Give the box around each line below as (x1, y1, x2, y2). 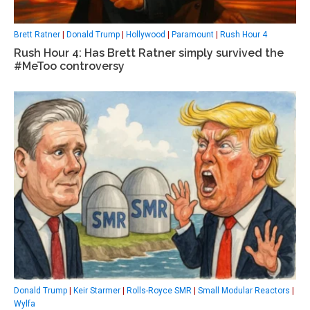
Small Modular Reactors (198, 285, 290, 295)
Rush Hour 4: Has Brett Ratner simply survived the (14, 46, 284, 60)
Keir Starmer (73, 285, 120, 295)
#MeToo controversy (14, 60, 125, 73)
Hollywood (126, 30, 165, 40)
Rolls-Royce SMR (127, 285, 192, 295)
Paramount (172, 30, 214, 40)
